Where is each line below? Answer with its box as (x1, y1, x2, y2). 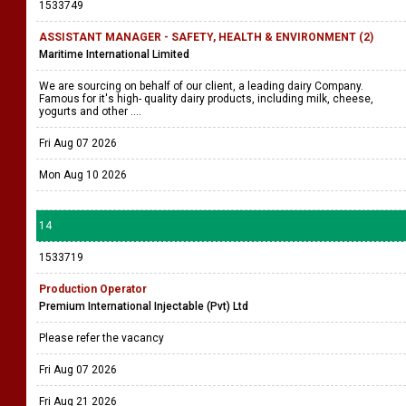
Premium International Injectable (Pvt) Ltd (39, 300, 248, 313)
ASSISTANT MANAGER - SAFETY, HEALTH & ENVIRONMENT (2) (39, 31, 373, 43)
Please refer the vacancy (39, 332, 167, 344)
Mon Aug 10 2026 (39, 169, 127, 181)
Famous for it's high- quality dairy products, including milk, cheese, (39, 92, 373, 105)
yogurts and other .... (39, 105, 144, 118)
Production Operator (39, 283, 147, 295)
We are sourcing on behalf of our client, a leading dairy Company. (39, 80, 363, 92)
